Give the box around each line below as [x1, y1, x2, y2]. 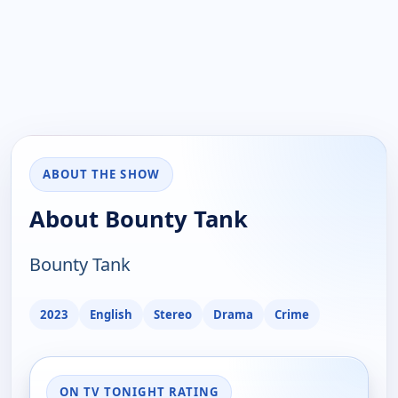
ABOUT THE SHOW [43, 166, 160, 183]
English [90, 306, 132, 322]
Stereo [154, 306, 192, 322]
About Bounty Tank [29, 203, 248, 235]
